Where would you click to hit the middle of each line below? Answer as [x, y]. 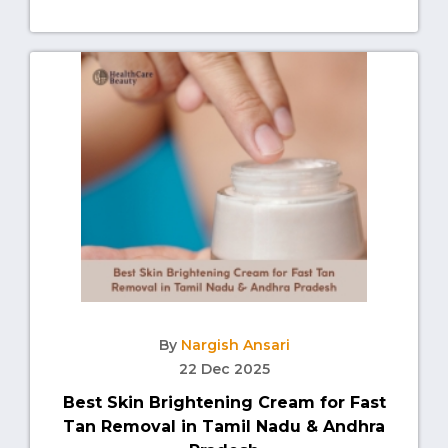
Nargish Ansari [235, 345]
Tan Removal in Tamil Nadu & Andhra [224, 427]
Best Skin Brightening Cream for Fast [224, 403]
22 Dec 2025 [224, 369]
